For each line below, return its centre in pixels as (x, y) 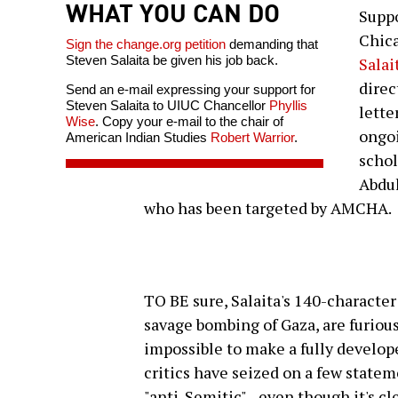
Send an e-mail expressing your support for (191, 90)
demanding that (272, 44)
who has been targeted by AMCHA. (268, 208)
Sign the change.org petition (146, 44)
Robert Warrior (252, 138)
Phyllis (288, 106)
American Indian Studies (138, 138)
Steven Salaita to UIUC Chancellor (167, 106)
